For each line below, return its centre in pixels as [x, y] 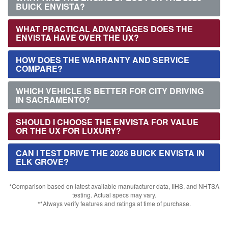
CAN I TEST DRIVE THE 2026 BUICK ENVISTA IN [110, 153]
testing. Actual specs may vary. [114, 194]
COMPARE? [39, 68]
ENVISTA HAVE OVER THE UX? [77, 37]
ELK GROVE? [42, 161]
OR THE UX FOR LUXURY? [68, 130]
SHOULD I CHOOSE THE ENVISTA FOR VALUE [107, 122]
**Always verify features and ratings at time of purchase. [114, 203]
